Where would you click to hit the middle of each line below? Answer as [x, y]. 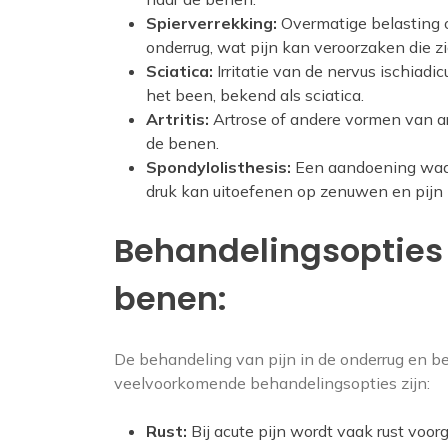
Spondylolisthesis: [218, 167]
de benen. [182, 143]
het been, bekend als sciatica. [255, 95]
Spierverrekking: [211, 23]
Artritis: [177, 119]
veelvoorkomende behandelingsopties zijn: [272, 383]
